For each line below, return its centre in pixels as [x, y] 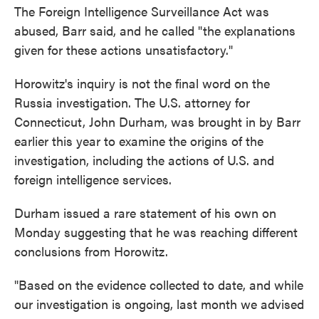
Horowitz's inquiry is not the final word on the [142, 83]
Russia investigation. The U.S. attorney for [132, 102]
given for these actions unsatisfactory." [124, 49]
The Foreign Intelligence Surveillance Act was [142, 11]
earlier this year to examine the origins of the [139, 141]
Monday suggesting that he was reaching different [156, 232]
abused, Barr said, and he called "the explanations [155, 30]
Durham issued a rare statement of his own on [145, 213]
